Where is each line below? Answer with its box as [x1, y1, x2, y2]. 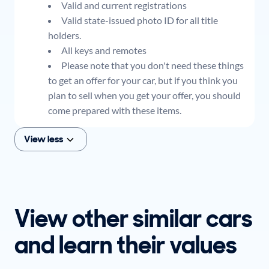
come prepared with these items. [48, 104, 181, 116]
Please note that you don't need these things [61, 59, 244, 71]
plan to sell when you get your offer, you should [48, 89, 241, 101]
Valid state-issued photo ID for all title [61, 14, 218, 26]
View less [24, 133, 63, 146]
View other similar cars [14, 203, 253, 235]
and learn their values [14, 229, 237, 261]
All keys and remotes [61, 44, 147, 56]
